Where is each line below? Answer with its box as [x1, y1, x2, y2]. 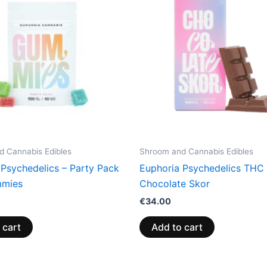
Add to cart [151, 221, 203, 233]
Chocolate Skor [139, 178, 210, 190]
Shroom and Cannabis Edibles [139, 146, 253, 156]
